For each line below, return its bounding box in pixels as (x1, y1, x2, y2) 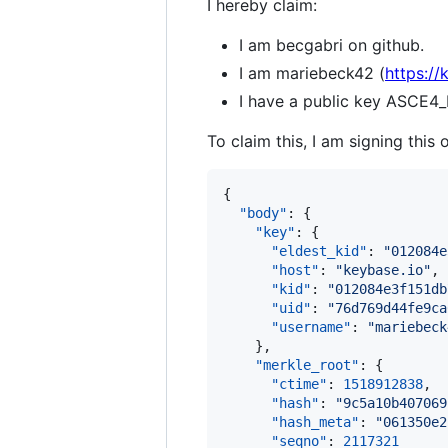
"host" (271, 262, 319, 278)
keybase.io (343, 262, 423, 278)
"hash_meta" (271, 414, 359, 430)
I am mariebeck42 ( (239, 63, 385, 83)
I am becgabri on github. (239, 35, 424, 55)
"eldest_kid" (271, 243, 367, 259)
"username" (271, 319, 351, 335)
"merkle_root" (255, 357, 359, 373)
